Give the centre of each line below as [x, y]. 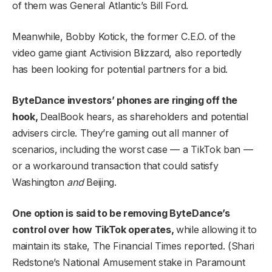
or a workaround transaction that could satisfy [115, 166]
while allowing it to [216, 230]
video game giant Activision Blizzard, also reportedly [127, 53]
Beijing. [100, 182]
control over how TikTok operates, [94, 230]
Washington [40, 182]
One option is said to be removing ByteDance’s [121, 213]
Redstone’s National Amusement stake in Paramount [129, 263]
